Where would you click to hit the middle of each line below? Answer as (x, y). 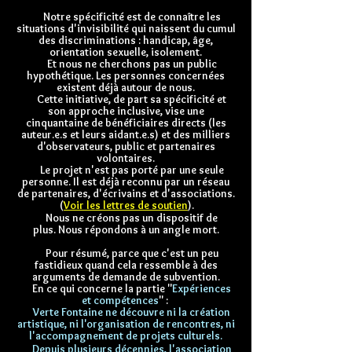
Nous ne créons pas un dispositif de (132, 218)
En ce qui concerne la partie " (96, 288)
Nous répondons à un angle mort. (138, 229)
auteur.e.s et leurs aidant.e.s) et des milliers (126, 134)
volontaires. (126, 158)
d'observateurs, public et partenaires (126, 146)
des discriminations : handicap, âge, (126, 40)
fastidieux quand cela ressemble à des (126, 265)
